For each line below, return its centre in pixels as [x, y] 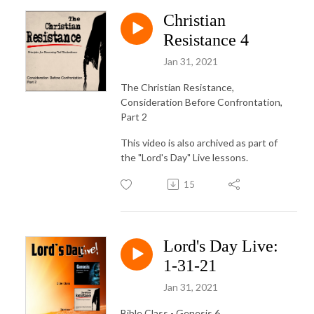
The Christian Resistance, [177, 87]
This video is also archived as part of [199, 142]
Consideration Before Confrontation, [202, 102]
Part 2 [134, 116]
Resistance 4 [206, 40]
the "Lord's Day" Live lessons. [184, 157]
